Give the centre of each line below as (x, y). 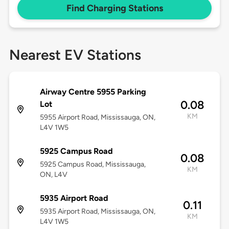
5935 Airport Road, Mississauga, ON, (97, 212)
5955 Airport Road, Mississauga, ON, (97, 118)
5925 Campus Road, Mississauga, (93, 165)
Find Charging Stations (114, 8)
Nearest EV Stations (75, 55)
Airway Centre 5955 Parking (93, 92)
